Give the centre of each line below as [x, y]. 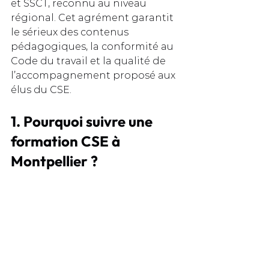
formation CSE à [67, 141]
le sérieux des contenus [71, 32]
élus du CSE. [41, 90]
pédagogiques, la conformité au [93, 47]
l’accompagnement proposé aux [94, 75]
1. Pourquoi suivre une [83, 121]
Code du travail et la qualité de [89, 61]
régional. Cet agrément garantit [93, 18]
